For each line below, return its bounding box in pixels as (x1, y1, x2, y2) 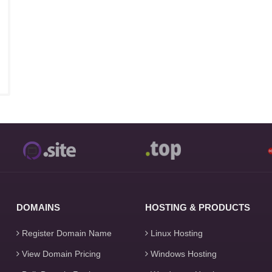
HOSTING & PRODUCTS (144, 202, 250, 212)
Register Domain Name (19, 228, 112, 238)
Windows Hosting (148, 249, 217, 259)
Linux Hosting (148, 228, 203, 238)
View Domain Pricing (19, 249, 101, 259)
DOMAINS (16, 202, 60, 212)
